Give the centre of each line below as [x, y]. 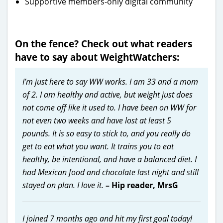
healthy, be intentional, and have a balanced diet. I [110, 159]
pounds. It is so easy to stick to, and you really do [107, 133]
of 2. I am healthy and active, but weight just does [108, 94]
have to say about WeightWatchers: [97, 57]
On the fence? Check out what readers [104, 43]
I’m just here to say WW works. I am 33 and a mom [110, 81]
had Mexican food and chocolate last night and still [111, 172]
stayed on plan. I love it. [63, 185]
